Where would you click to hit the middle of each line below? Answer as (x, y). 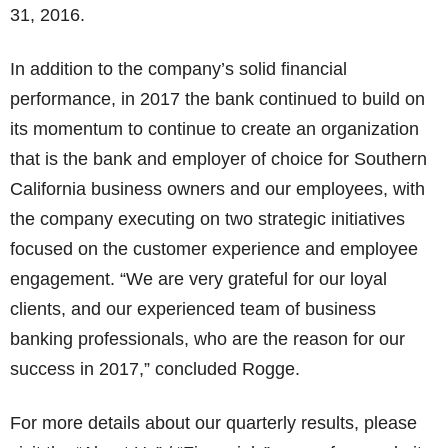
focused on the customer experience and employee (214, 249)
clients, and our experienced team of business (193, 309)
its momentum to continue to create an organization (214, 129)
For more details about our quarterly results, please (213, 423)
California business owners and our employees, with (217, 189)
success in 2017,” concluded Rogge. (155, 369)
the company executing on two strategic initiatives (207, 219)
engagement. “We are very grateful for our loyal (198, 279)
